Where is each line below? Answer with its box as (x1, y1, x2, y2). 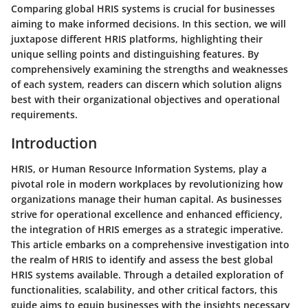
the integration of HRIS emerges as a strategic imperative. (11, 223, 283, 236)
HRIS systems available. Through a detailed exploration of (11, 268, 283, 281)
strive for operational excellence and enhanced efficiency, (11, 208, 283, 221)
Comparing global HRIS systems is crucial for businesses (11, 1, 275, 15)
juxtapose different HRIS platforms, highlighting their (11, 32, 263, 45)
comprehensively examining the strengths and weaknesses (11, 62, 288, 76)
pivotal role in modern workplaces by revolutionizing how (11, 177, 283, 190)
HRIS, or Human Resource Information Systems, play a (11, 162, 267, 175)
